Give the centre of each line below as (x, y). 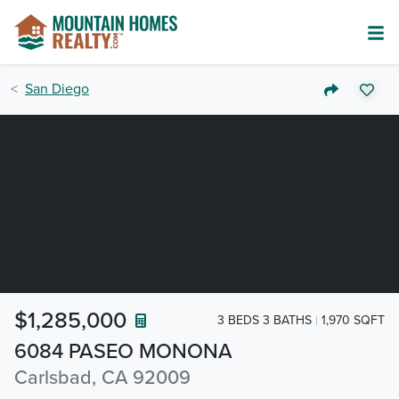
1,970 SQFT (353, 320)
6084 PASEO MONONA (123, 351)
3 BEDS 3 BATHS (265, 320)
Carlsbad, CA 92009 (102, 378)
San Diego (57, 89)
